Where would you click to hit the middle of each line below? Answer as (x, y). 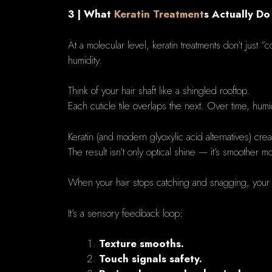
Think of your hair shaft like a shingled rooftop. (159, 91)
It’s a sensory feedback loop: (125, 213)
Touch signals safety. (151, 259)
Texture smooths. (141, 244)
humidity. (85, 60)
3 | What (91, 14)
